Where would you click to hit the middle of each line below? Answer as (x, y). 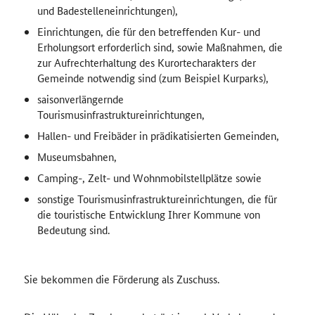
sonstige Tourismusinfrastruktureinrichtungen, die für (157, 199)
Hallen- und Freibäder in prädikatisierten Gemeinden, (158, 135)
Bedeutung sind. (73, 230)
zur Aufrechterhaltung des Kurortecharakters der (146, 62)
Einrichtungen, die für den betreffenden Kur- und (148, 31)
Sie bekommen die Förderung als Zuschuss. (121, 279)
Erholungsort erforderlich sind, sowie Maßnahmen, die (160, 47)
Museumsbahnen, (77, 156)
